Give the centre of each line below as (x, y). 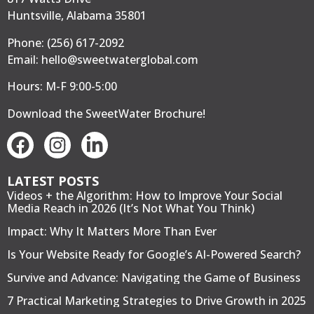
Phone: (27, 42)
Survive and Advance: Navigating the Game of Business (154, 278)
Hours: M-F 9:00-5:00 (62, 87)
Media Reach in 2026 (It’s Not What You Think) (131, 209)
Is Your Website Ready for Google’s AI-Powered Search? (154, 255)
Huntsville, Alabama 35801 (77, 16)
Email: (24, 59)
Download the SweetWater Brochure (105, 113)
